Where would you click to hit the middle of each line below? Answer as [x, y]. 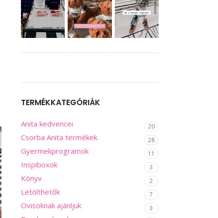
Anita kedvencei [47, 123]
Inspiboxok [39, 164]
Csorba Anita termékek [59, 137]
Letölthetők [40, 191]
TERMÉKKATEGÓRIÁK [60, 102]
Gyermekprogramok [54, 151]
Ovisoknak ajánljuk [51, 205]
